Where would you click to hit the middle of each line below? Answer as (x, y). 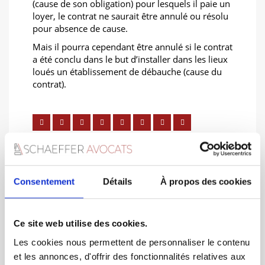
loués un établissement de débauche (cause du (127, 72)
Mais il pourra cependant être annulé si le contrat (132, 47)
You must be (68, 209)
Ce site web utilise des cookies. (80, 224)
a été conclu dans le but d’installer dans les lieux (130, 59)
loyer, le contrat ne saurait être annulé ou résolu (130, 16)
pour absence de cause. (80, 28)
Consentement (44, 182)
